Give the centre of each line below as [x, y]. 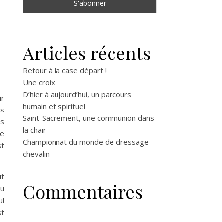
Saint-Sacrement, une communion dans [88, 118]
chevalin [36, 153]
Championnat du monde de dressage [86, 141]
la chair [34, 130]
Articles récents [87, 52]
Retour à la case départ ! [65, 70]
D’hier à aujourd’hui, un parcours [77, 94]
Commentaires [83, 191]
